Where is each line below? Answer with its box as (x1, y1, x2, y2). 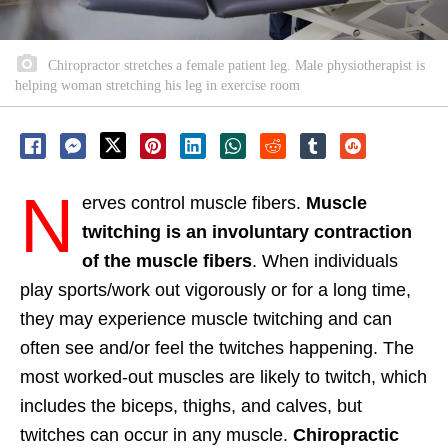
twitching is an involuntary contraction (82, 221, 412, 242)
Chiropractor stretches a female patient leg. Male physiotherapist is (44, 57, 425, 73)
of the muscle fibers (82, 250, 252, 271)
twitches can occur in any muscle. (20, 424, 293, 445)
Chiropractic (293, 424, 399, 445)
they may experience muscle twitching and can (20, 308, 392, 329)
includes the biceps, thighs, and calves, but (20, 395, 362, 416)
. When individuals (252, 250, 398, 271)
